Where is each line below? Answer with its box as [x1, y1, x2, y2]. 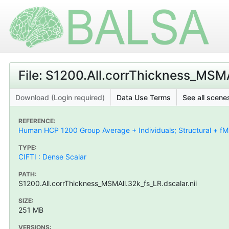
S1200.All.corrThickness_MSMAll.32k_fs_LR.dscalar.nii [18, 178, 197, 188]
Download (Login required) [15, 93, 105, 102]
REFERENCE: [18, 117, 56, 125]
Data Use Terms [117, 93, 171, 102]
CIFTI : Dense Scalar [18, 152, 86, 161]
